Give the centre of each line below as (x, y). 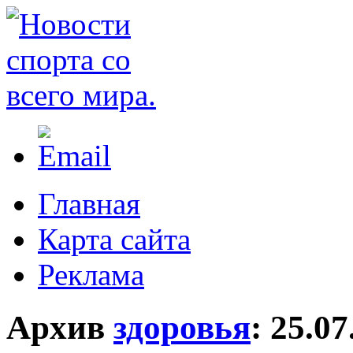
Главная (89, 204)
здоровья (182, 327)
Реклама (91, 275)
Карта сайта (114, 239)
